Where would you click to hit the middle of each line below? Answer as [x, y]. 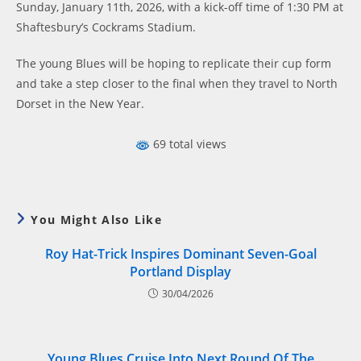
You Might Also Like [97, 219]
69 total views [188, 144]
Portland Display [180, 271]
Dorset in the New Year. [80, 104]
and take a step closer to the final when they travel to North [177, 83]
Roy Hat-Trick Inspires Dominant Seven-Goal [180, 253]
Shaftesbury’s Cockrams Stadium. [106, 27]
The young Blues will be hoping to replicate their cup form [174, 63]
